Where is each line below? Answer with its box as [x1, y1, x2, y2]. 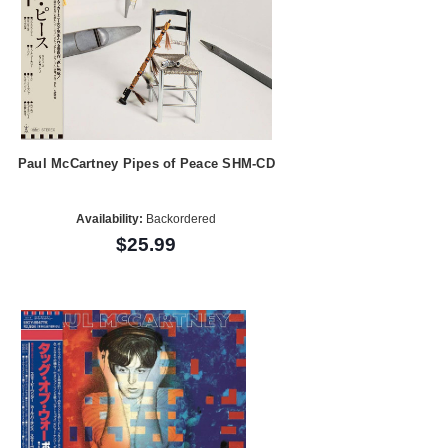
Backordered [143, 212, 217, 227]
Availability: [76, 212, 144, 227]
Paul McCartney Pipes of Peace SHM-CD [17, 155, 275, 171]
